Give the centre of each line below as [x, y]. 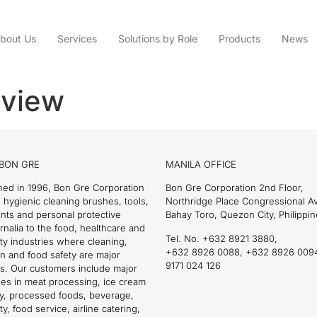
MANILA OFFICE [201, 164]
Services [77, 39]
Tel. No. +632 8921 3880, [221, 238]
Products [239, 39]
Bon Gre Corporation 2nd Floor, [235, 188]
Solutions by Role [157, 39]
